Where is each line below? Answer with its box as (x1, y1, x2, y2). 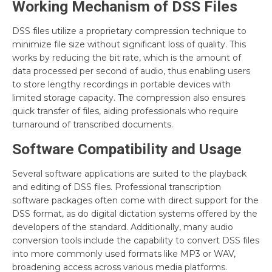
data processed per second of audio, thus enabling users (12, 65, 250, 76)
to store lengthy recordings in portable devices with (12, 78, 231, 90)
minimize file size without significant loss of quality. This (12, 38, 246, 50)
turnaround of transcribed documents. (12, 118, 173, 130)
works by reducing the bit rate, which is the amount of (12, 52, 241, 63)
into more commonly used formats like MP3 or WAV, (12, 248, 236, 259)
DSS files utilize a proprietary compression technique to (12, 25, 246, 36)
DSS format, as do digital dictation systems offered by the (12, 208, 257, 219)
